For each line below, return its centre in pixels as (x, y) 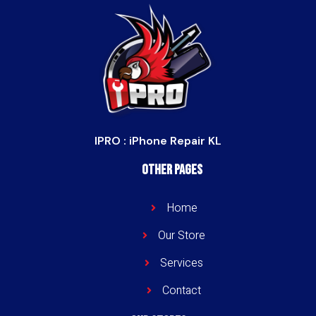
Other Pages (172, 170)
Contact (182, 291)
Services (182, 263)
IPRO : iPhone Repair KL (158, 141)
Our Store (182, 236)
